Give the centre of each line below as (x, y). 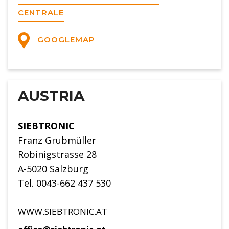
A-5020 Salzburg (53, 168)
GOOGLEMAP (65, 39)
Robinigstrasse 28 (57, 154)
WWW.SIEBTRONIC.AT (63, 211)
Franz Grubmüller (57, 140)
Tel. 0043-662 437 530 (64, 183)
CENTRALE (41, 13)
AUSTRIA (51, 95)
